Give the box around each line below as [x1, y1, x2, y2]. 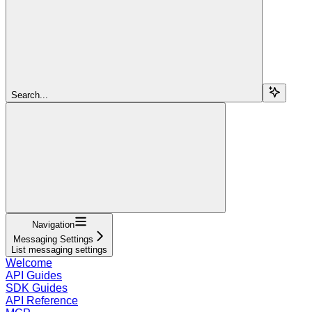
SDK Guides [6, 281, 68, 294]
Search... [11, 89, 48, 100]
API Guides [6, 269, 62, 281]
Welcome [6, 256, 52, 269]
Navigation [31, 219, 75, 230]
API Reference [6, 294, 78, 306]
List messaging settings [11, 244, 107, 255]
